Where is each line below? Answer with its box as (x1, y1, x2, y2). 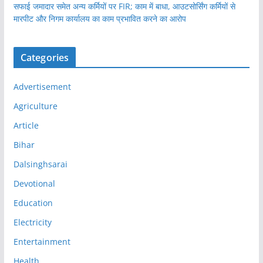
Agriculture (13, 100, 58, 112)
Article (13, 120, 39, 131)
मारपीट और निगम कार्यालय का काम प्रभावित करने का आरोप (13, 13, 186, 25)
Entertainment (13, 236, 70, 248)
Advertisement (13, 81, 71, 93)
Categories (20, 51, 69, 65)
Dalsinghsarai (13, 159, 68, 170)
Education (13, 197, 53, 209)
